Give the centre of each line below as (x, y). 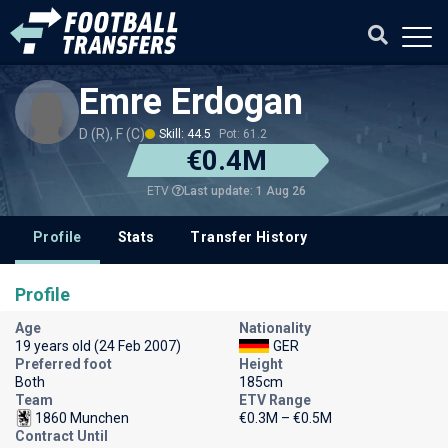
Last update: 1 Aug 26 (244, 190)
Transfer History (249, 237)
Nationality (275, 328)
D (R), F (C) (112, 134)
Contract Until (61, 436)
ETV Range (275, 400)
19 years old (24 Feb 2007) (98, 346)
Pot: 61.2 (243, 134)
